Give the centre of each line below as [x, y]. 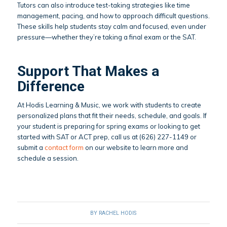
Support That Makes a [88, 71]
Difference [51, 87]
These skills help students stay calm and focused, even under [111, 27]
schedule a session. [48, 158]
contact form [64, 148]
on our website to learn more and [136, 148]
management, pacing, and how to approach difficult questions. [113, 16]
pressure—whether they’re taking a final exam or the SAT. [106, 37]
